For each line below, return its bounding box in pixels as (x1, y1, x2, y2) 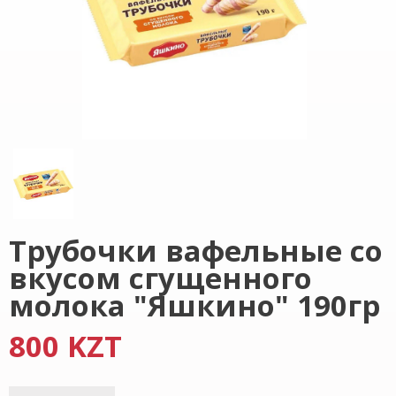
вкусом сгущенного (9, 258, 312, 298)
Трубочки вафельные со (9, 231, 383, 270)
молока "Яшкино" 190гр (9, 286, 380, 325)
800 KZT (9, 326, 122, 366)
